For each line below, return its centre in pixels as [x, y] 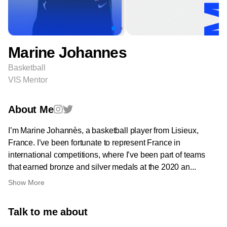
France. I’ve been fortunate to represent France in [94, 143]
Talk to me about [48, 212]
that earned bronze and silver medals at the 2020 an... [102, 167]
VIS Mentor [28, 80]
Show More [26, 182]
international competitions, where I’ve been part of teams [107, 155]
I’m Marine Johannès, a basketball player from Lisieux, [103, 130]
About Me [31, 109]
